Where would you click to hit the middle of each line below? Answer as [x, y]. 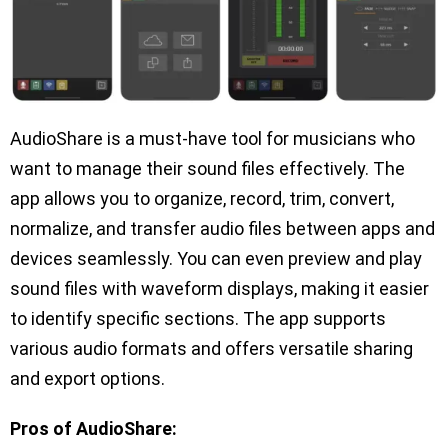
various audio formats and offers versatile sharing [211, 348]
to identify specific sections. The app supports [198, 318]
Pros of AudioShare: [93, 428]
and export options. [87, 378]
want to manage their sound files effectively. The [207, 168]
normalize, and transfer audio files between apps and [222, 228]
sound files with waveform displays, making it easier [219, 288]
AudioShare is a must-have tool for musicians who [212, 138]
